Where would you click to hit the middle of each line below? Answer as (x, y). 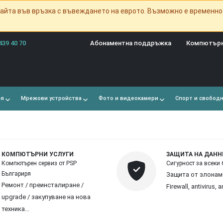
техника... (15, 209)
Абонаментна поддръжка (131, 43)
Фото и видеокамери (127, 99)
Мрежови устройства (50, 99)
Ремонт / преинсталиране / (43, 185)
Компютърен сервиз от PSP (39, 163)
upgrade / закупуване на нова (46, 197)
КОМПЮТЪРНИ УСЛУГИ (38, 154)
